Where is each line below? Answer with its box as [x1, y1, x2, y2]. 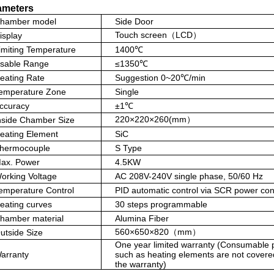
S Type [114, 143, 142, 153]
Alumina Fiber [114, 213, 169, 223]
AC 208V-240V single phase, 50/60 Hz [114, 171, 265, 181]
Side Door [114, 17, 154, 26]
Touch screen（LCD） [114, 30, 201, 40]
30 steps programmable [114, 199, 207, 209]
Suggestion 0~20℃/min [114, 73, 206, 83]
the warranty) [114, 259, 166, 269]
